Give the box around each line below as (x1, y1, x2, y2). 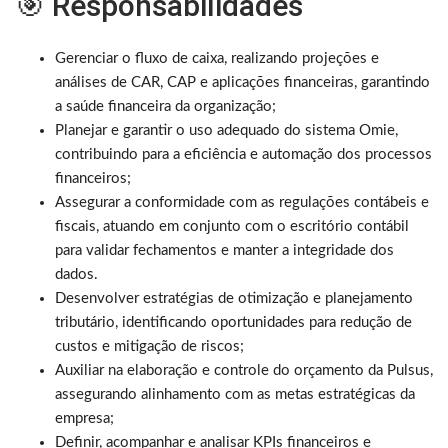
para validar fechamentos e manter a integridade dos (55, 242, 394, 258)
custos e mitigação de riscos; (55, 338, 244, 354)
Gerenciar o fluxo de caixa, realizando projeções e (55, 50, 379, 66)
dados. (55, 266, 98, 282)
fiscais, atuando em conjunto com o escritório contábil (55, 218, 409, 234)
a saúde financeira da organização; (55, 98, 276, 114)
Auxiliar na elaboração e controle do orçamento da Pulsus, (55, 362, 433, 378)
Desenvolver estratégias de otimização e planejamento (55, 290, 413, 306)
